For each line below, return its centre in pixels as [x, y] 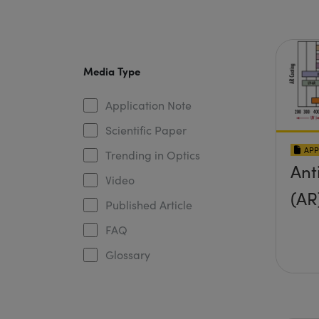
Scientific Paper [146, 130]
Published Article [148, 205]
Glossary [127, 255]
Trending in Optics [152, 155]
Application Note [148, 105]
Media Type [111, 71]
